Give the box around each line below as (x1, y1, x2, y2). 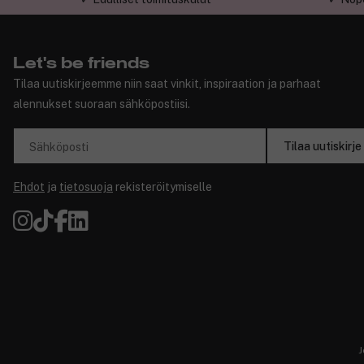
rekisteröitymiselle (113, 180, 212, 194)
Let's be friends (13, 55, 149, 72)
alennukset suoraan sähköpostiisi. (13, 97, 190, 111)
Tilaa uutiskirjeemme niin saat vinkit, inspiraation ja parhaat (13, 77, 321, 91)
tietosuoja (59, 180, 113, 194)
